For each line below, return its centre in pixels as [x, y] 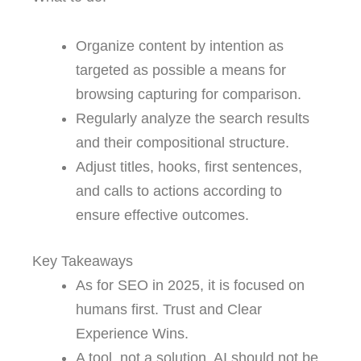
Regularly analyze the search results [193, 119]
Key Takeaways [83, 261]
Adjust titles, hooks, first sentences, [189, 167]
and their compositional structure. [183, 143]
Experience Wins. [132, 334]
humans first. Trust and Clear [169, 310]
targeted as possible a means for [181, 71]
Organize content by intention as [180, 46]
